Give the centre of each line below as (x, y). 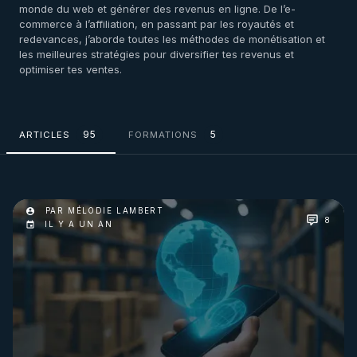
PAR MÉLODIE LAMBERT (103, 211)
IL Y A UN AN (79, 225)
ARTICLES (45, 135)
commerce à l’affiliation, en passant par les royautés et (157, 24)
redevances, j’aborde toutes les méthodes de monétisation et (172, 39)
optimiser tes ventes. (71, 69)
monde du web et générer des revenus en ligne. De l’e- (157, 9)
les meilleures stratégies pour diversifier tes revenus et (157, 54)
